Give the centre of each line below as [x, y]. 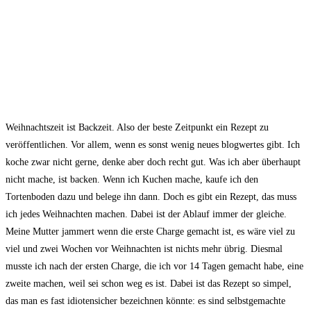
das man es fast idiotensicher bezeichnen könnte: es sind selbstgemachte [145, 301]
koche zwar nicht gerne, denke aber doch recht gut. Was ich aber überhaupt [153, 162]
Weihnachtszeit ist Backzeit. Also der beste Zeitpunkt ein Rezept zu [137, 127]
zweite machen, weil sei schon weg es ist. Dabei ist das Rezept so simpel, [149, 283]
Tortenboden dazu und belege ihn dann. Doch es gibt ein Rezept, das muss [151, 196]
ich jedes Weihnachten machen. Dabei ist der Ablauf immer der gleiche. [146, 214]
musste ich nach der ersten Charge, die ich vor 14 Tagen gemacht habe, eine [154, 266]
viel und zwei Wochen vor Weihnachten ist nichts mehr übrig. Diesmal [144, 249]
